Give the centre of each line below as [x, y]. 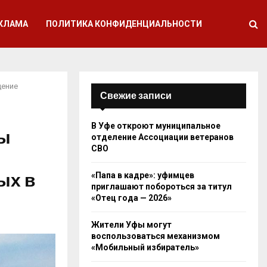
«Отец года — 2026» [131, 198]
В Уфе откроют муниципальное [156, 126]
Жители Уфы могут [131, 225]
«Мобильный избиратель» [145, 247]
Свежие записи [136, 96]
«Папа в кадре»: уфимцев [143, 175]
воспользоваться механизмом [156, 236]
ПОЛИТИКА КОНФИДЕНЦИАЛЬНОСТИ [124, 24]
